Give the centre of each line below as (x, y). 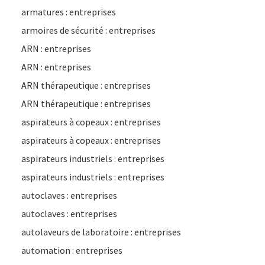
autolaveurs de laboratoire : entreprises (101, 232)
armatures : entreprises (69, 12)
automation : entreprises (72, 250)
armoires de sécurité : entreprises (88, 30)
